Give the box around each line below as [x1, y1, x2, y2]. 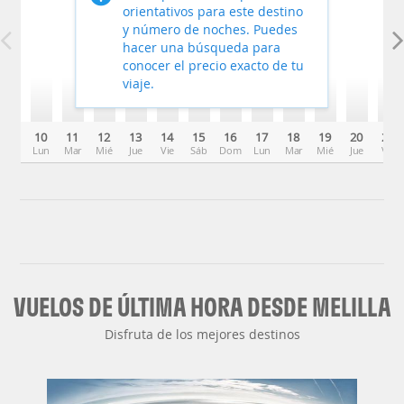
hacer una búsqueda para [123, 39, 281, 57]
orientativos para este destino [123, 3, 304, 21]
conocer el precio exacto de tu [123, 57, 305, 75]
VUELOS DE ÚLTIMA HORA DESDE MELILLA [13, 289, 391, 323]
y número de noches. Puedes [123, 21, 298, 39]
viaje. [123, 75, 155, 93]
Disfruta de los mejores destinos [104, 325, 300, 343]
